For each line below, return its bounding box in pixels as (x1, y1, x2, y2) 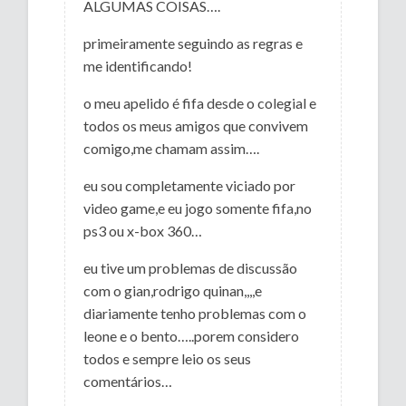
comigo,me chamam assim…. (83, 139, 260, 157)
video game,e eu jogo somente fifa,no (83, 198, 313, 217)
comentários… (83, 372, 173, 390)
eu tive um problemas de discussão (83, 258, 298, 276)
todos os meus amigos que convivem (83, 116, 309, 134)
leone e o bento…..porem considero (83, 326, 300, 344)
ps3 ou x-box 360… (83, 221, 203, 239)
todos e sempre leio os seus (83, 349, 252, 367)
